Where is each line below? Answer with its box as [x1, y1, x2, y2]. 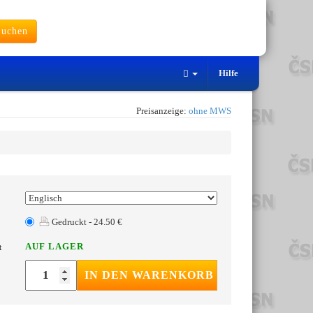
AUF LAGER [25, 241, 84, 252]
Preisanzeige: [136, 105, 189, 117]
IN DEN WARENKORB [85, 269, 214, 282]
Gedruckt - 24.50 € [50, 217, 122, 228]
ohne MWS [189, 105, 231, 117]
